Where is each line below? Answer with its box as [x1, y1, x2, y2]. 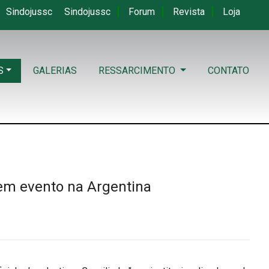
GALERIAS [33, 64, 77, 76]
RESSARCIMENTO [98, 64, 178, 76]
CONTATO [208, 64, 249, 76]
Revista [172, 6, 207, 17]
